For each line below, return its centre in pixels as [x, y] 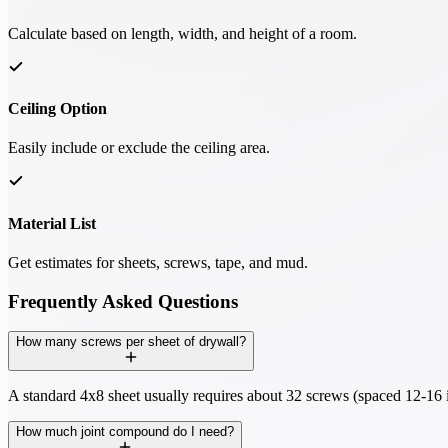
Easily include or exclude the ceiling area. [139, 148]
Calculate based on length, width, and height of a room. [182, 33]
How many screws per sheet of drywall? [131, 342]
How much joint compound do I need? [125, 432]
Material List [52, 223]
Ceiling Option [57, 109]
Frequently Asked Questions [123, 301]
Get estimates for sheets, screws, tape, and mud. [158, 262]
